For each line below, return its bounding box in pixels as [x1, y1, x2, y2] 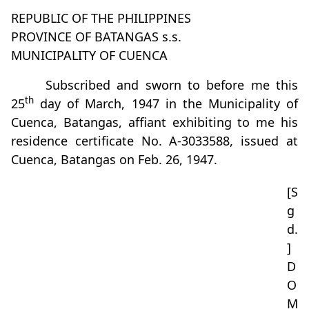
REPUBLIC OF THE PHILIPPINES [11, 10, 191, 26]
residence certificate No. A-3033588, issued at [11, 132, 298, 149]
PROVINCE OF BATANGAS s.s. [11, 28, 181, 45]
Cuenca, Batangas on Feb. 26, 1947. [11, 151, 217, 168]
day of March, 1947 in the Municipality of [34, 95, 298, 112]
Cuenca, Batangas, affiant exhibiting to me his [11, 114, 298, 130]
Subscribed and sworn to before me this [46, 77, 298, 93]
